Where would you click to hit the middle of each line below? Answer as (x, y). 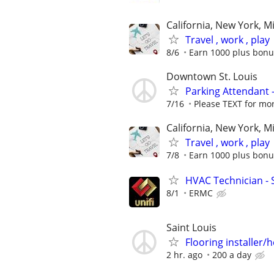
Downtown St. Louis (212, 76)
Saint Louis (191, 228)
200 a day (232, 255)
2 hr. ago (184, 255)
